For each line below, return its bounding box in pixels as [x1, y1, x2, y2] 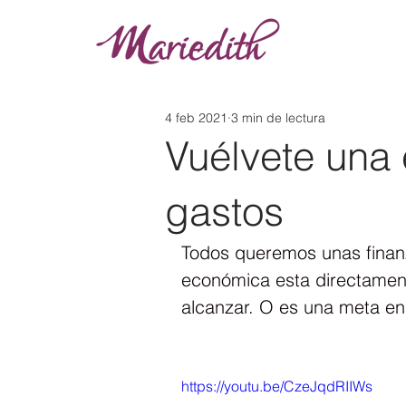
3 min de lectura [231, 109, 325, 126]
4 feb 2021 [165, 109, 227, 126]
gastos [165, 187, 284, 236]
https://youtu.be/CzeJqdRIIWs [181, 377, 372, 395]
